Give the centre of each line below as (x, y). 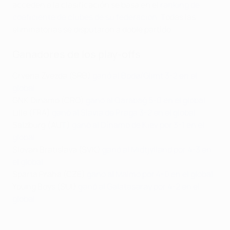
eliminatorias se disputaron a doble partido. (93, 30)
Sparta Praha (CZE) (50, 174)
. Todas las (176, 17)
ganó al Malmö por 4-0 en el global (150, 174)
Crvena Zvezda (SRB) (52, 76)
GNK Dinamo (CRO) (49, 100)
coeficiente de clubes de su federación (85, 17)
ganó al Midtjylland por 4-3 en (157, 150)
